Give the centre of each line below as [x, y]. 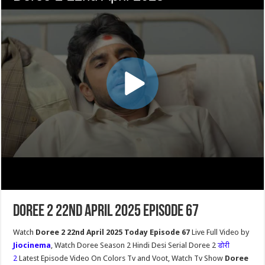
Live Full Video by [221, 232]
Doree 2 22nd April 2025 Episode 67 [106, 212]
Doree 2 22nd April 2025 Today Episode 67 [114, 232]
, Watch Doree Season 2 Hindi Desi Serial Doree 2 [135, 245]
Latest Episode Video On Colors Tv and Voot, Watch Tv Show [122, 258]
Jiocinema [32, 245]
